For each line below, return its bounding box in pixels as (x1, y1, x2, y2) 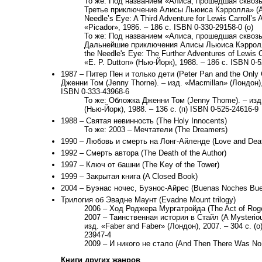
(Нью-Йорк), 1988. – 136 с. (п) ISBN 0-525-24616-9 (84, 105, 258, 114)
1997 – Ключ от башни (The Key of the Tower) (61, 160, 219, 170)
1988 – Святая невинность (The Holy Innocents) (61, 116, 227, 126)
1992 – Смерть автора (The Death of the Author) (61, 149, 226, 158)
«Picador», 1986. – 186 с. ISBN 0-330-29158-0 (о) (84, 23, 253, 32)
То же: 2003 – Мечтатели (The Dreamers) (84, 125, 227, 135)
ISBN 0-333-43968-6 (61, 87, 129, 96)
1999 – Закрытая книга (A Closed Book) (61, 172, 198, 181)
